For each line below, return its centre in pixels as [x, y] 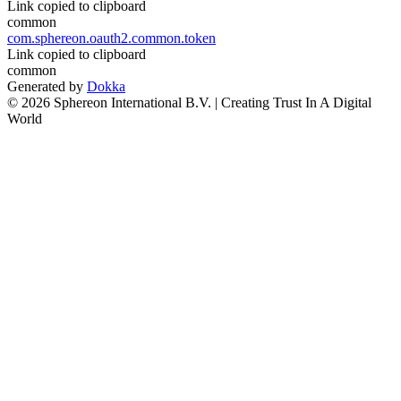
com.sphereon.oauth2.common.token [111, 38]
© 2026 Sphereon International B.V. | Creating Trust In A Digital [189, 102]
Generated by [47, 86]
